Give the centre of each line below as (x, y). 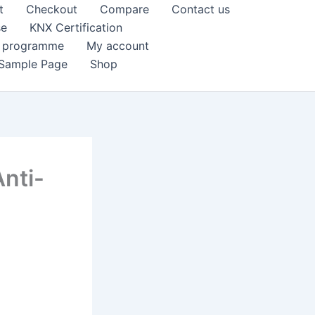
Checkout (52, 9)
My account (118, 46)
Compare (124, 9)
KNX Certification (76, 27)
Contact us (201, 9)
